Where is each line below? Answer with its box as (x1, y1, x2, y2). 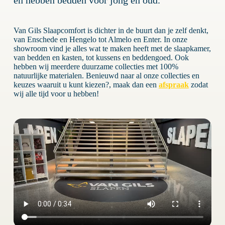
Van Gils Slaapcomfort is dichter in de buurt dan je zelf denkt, (13, 26, 208, 35)
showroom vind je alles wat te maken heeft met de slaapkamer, (13, 44, 211, 53)
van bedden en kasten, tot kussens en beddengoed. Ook (13, 53, 189, 62)
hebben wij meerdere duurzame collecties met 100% (13, 62, 178, 71)
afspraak (158, 80, 189, 89)
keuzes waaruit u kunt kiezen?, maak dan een (13, 80, 159, 89)
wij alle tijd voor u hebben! (13, 89, 99, 98)
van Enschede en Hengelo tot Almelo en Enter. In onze (13, 35, 187, 44)
